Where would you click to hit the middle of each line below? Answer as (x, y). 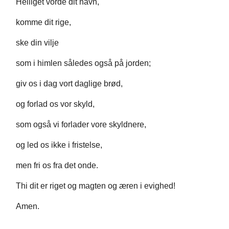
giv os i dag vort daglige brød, (69, 84)
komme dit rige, (43, 22)
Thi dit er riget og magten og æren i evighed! (96, 186)
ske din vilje (37, 43)
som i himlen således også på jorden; (83, 63)
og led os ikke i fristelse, (59, 145)
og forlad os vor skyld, (55, 104)
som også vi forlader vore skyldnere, (81, 125)
